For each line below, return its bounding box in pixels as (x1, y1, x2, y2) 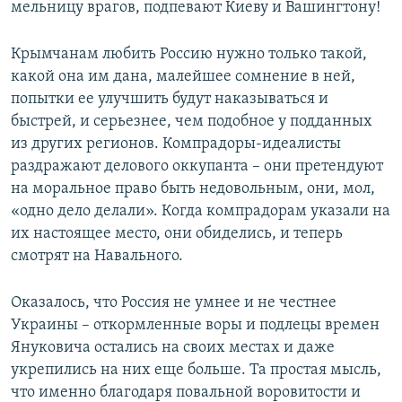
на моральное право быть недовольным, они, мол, (11, 180, 375, 198)
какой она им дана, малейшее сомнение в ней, (11, 68, 355, 86)
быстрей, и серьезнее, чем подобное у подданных (11, 113, 372, 131)
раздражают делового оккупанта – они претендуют (11, 158, 383, 176)
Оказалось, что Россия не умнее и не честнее (11, 294, 336, 312)
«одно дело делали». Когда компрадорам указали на (11, 203, 390, 221)
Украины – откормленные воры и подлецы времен (11, 317, 380, 335)
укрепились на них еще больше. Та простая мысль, (11, 362, 381, 380)
